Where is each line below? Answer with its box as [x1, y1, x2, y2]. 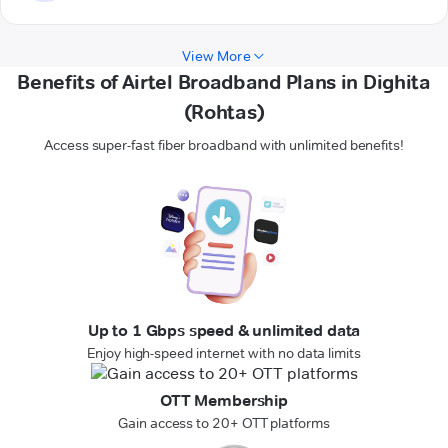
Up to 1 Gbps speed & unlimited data [87, 321, 361, 341]
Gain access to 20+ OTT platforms [118, 414, 330, 433]
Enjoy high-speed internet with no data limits [87, 344, 361, 363]
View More [182, 47, 251, 66]
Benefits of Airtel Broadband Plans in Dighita [17, 70, 431, 95]
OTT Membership [160, 391, 288, 411]
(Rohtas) [183, 100, 265, 125]
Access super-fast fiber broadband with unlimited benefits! [44, 136, 404, 155]
